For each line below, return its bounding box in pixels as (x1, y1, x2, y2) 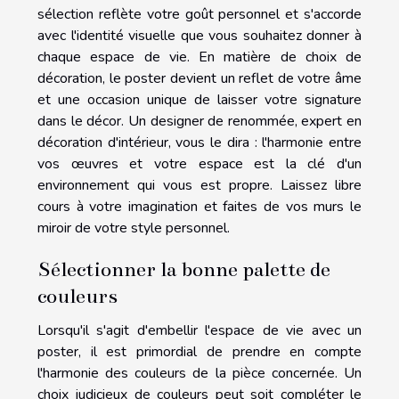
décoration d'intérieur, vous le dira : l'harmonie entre (37, 132, 362, 152)
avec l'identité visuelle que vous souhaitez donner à (37, 25, 362, 45)
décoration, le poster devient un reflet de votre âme (37, 68, 362, 88)
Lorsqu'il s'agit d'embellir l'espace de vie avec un (37, 320, 362, 340)
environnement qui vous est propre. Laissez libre (37, 175, 362, 195)
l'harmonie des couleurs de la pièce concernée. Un (37, 362, 362, 383)
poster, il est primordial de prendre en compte (37, 341, 362, 362)
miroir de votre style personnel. (37, 217, 230, 238)
